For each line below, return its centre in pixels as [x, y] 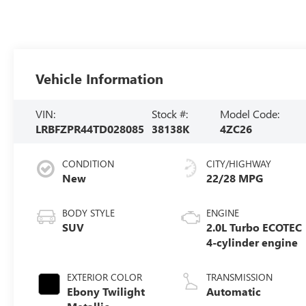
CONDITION [88, 164]
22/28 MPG [235, 178]
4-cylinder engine [252, 242]
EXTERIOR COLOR [105, 277]
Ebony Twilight [106, 292]
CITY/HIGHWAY [239, 164]
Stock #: [170, 114]
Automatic [234, 292]
